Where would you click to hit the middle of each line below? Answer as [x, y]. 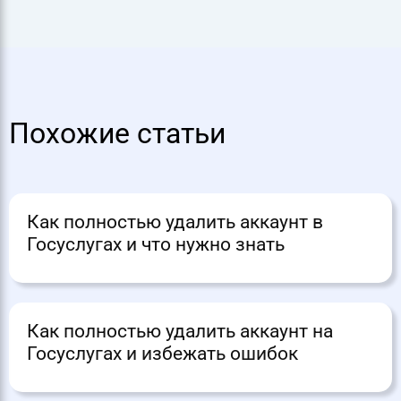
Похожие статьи [117, 133]
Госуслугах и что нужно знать [156, 244]
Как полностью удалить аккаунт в [175, 222]
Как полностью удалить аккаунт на [180, 331]
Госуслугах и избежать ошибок [162, 353]
